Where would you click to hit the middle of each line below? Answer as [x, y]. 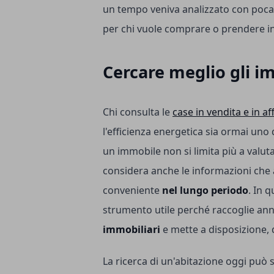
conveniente [132, 190]
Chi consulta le [138, 112]
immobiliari [131, 229]
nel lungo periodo [205, 190]
